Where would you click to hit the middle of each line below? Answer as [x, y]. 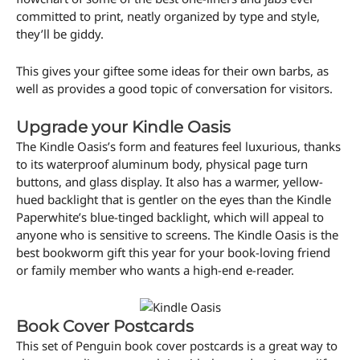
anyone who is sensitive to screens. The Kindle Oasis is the [177, 235]
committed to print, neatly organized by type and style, [168, 16]
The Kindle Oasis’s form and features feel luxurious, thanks [178, 147]
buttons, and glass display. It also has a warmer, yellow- [170, 182]
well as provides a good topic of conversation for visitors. [174, 89]
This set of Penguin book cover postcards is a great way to [177, 346]
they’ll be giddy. [60, 34]
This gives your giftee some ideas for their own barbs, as [172, 71]
